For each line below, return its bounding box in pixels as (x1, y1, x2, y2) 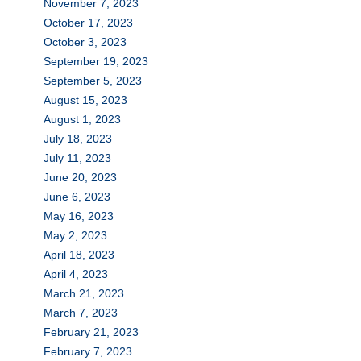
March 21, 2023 (43, 286, 124, 300)
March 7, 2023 (43, 305, 118, 319)
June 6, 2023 (43, 189, 110, 203)
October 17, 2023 (43, 15, 133, 29)
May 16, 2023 (43, 209, 114, 222)
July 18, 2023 (43, 131, 112, 145)
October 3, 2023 (43, 35, 127, 48)
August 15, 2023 (43, 93, 127, 106)
